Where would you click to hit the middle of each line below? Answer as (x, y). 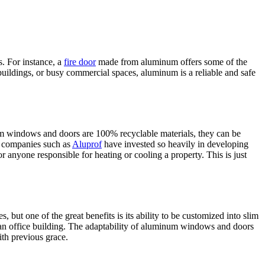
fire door (80, 62)
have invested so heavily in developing (175, 144)
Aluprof (87, 144)
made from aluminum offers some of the (172, 62)
